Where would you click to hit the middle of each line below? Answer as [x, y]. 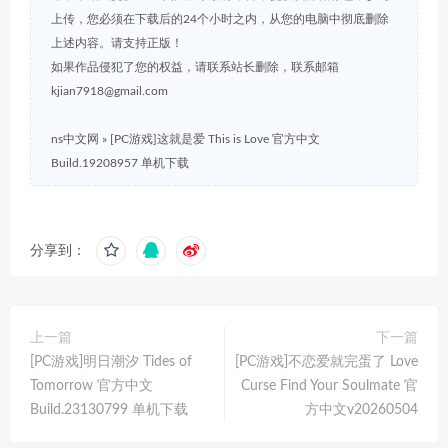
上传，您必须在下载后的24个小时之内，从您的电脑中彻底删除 [220, 18]
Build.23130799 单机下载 [109, 409]
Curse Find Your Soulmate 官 [329, 385]
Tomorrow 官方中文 [91, 385]
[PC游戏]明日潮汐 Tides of [111, 361]
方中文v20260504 [361, 409]
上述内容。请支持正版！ [117, 42]
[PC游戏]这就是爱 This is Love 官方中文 [215, 138]
